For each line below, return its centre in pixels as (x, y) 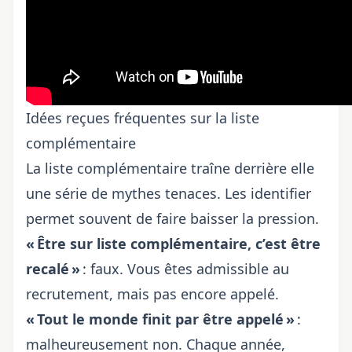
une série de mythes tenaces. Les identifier (169, 193)
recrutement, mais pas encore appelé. (152, 294)
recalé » (53, 269)
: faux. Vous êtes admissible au (185, 269)
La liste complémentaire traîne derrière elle (170, 168)
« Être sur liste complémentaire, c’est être (173, 244)
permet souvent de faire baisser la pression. (172, 218)
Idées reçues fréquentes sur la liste (143, 118)
